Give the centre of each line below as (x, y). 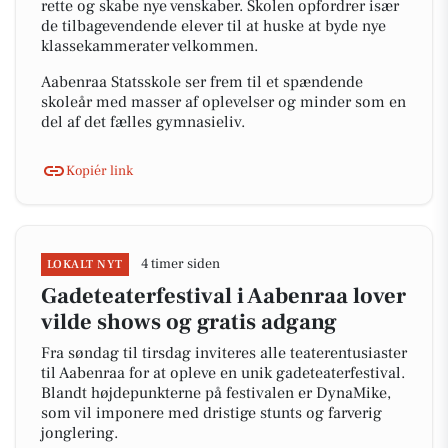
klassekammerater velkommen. (149, 46)
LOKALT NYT (85, 264)
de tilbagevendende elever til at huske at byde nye (213, 26)
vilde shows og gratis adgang (189, 322)
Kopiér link (99, 170)
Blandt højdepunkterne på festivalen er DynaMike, (216, 393)
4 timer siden (180, 264)
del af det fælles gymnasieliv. (143, 122)
